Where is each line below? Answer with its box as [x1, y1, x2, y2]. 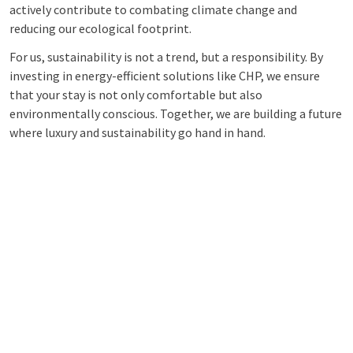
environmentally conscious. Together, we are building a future [9, 106, 342, 121]
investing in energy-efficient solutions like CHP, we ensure [9, 68, 320, 84]
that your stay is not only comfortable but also [9, 87, 262, 102]
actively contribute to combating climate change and [9, 2, 297, 17]
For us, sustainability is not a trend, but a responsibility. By [9, 49, 323, 65]
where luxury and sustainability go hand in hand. [9, 124, 266, 140]
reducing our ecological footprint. [9, 20, 191, 36]
